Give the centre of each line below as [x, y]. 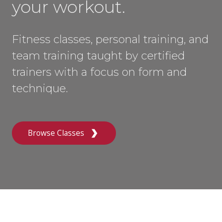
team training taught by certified [98, 56]
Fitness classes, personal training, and [110, 39]
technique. [40, 88]
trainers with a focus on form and [99, 72]
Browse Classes [56, 133]
